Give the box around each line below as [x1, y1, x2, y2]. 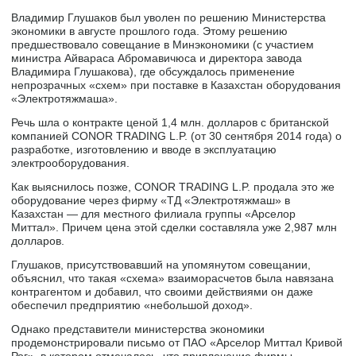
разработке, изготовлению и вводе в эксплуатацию [11, 142, 277, 156]
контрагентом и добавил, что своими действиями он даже [11, 284, 314, 298]
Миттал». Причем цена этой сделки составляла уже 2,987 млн [11, 220, 338, 234]
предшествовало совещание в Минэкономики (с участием [11, 37, 315, 51]
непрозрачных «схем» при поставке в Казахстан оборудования [11, 78, 342, 91]
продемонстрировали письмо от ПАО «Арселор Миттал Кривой [11, 335, 343, 349]
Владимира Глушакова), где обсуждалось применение [11, 64, 296, 78]
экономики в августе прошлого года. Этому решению [11, 24, 288, 37]
